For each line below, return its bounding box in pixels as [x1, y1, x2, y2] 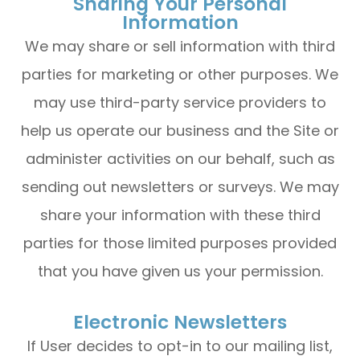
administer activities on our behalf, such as [25, 149, 335, 169]
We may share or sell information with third [25, 36, 335, 56]
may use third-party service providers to [34, 92, 326, 112]
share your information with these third [39, 205, 321, 225]
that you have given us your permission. [37, 261, 323, 281]
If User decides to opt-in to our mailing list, [27, 336, 333, 356]
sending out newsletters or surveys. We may [21, 177, 339, 197]
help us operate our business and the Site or [21, 121, 339, 141]
